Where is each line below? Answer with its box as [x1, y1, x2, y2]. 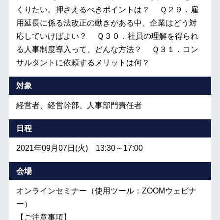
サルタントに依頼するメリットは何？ [16, 58, 150, 67]
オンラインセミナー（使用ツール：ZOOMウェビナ [16, 187, 196, 195]
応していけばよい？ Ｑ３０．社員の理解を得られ [16, 32, 198, 40]
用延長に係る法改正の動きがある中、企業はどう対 [16, 19, 197, 27]
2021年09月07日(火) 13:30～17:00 [16, 144, 143, 152]
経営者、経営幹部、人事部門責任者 [16, 101, 142, 110]
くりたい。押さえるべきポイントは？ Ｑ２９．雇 [16, 5, 198, 14]
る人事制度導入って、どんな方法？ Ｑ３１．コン [16, 45, 198, 54]
